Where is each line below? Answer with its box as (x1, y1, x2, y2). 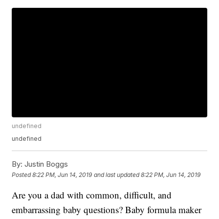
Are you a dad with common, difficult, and (12, 189, 172, 201)
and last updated (94, 171, 140, 178)
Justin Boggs (22, 159, 68, 169)
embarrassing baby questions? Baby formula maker (12, 203, 202, 216)
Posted (12, 171, 33, 178)
